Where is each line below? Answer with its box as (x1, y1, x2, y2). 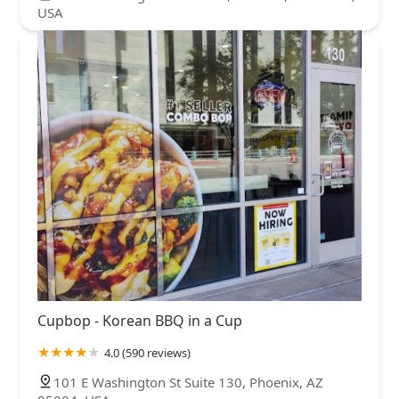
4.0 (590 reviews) (104, 344, 191, 361)
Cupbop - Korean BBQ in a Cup (37, 310, 242, 330)
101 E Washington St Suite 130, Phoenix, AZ (53, 372, 323, 391)
